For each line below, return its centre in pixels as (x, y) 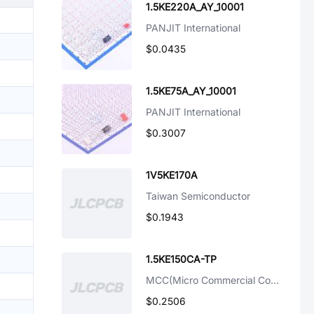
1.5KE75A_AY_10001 (191, 91)
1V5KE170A (172, 175)
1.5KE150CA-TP (181, 259)
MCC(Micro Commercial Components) (275, 280)
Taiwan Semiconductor (198, 196)
